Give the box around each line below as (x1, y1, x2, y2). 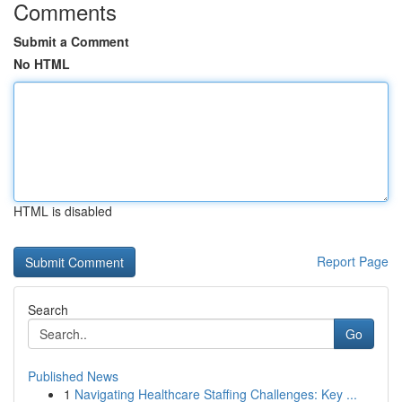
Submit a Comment (13, 32, 129, 50)
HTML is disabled (13, 202, 112, 220)
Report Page (317, 252, 389, 270)
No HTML (13, 55, 70, 73)
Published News (28, 367, 118, 385)
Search (28, 301, 68, 319)
